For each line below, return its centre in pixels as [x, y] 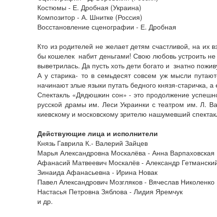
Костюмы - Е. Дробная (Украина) [89, 7]
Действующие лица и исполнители [98, 133]
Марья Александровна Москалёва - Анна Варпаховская [126, 153]
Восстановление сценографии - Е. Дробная [107, 27]
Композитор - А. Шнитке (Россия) [90, 17]
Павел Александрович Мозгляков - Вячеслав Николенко [126, 182]
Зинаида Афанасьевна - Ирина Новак [97, 172]
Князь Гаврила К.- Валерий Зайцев [93, 143]
